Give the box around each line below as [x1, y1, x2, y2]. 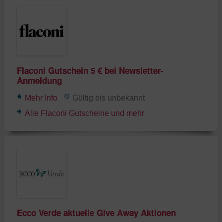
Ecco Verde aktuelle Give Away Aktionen [16, 207, 176, 219]
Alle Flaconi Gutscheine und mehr [24, 109, 144, 118]
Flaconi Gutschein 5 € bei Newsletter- [16, 64, 164, 77]
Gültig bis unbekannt [72, 94, 145, 103]
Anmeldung [16, 74, 62, 87]
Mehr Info [24, 94, 57, 103]
